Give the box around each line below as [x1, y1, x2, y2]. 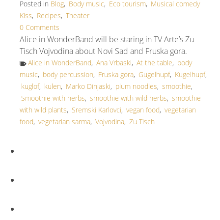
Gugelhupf [138, 69, 170, 79]
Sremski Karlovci [72, 105, 121, 114]
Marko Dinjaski [66, 81, 110, 91]
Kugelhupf [175, 69, 205, 79]
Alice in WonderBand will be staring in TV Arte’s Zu [20, 33, 194, 45]
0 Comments [20, 22, 59, 32]
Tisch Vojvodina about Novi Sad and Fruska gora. [20, 45, 187, 56]
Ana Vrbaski [96, 57, 132, 67]
